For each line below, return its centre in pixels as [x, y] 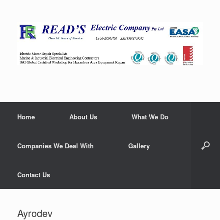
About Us [83, 116]
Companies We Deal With [55, 145]
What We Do [150, 116]
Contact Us [34, 174]
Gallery [139, 145]
